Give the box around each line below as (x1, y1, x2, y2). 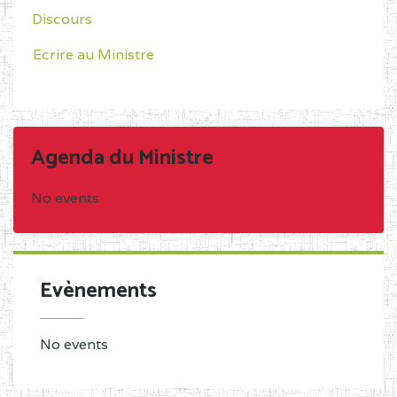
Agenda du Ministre (31, 141, 214, 176)
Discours (32, 10, 92, 29)
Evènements (40, 274, 157, 309)
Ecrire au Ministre (33, 45, 154, 65)
